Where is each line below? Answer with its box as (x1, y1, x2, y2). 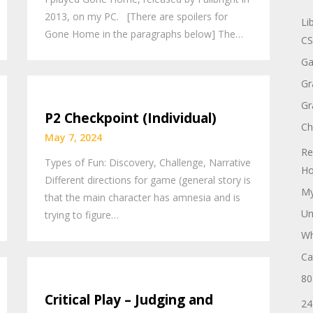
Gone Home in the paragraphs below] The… (45, 27, 244, 41)
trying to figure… (45, 208, 119, 222)
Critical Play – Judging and (45, 290, 214, 309)
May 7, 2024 (45, 131, 103, 145)
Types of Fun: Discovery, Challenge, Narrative (45, 156, 252, 170)
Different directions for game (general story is (45, 173, 252, 187)
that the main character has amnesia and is (45, 191, 241, 205)
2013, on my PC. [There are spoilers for (45, 9, 228, 23)
